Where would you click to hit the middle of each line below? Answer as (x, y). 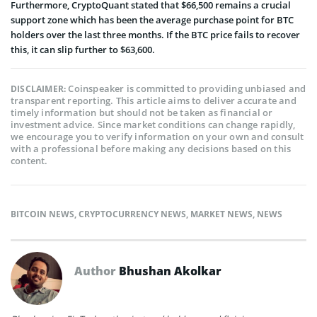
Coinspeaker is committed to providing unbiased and (187, 89)
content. (29, 161)
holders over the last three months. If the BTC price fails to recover (155, 35)
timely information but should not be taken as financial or (142, 113)
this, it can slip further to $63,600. (83, 50)
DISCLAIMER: (40, 89)
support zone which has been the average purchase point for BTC (152, 20)
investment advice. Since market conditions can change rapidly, (153, 125)
